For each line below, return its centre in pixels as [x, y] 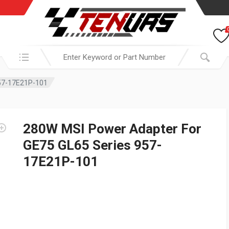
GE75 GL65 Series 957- [93, 145]
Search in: [19, 51]
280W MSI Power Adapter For [112, 129]
